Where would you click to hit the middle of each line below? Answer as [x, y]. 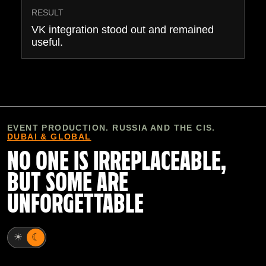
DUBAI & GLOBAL [49, 136]
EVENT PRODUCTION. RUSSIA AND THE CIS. [111, 127]
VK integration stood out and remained [123, 29]
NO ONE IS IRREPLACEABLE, [117, 162]
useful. [47, 42]
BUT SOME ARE [68, 183]
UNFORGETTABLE [75, 205]
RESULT [47, 12]
